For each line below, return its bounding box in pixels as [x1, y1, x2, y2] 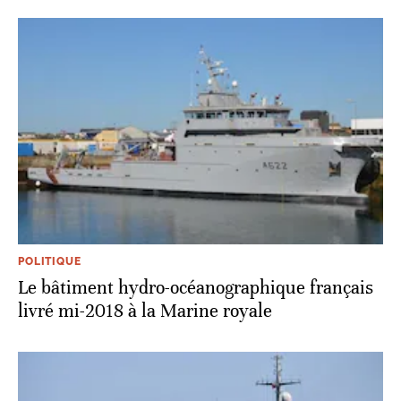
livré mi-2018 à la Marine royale [18, 299, 272, 322]
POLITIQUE [18, 254, 81, 268]
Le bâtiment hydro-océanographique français [18, 276, 373, 299]
